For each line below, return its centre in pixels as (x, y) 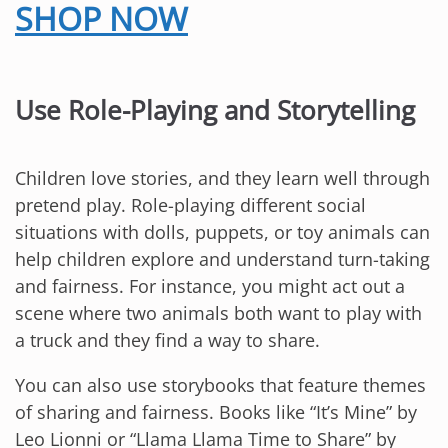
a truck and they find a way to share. (167, 340)
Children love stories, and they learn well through (222, 178)
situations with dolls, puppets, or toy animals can (222, 232)
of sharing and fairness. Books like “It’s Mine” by (216, 412)
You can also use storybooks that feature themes (220, 385)
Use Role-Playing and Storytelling (215, 109)
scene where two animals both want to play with (218, 313)
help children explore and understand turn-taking (222, 259)
